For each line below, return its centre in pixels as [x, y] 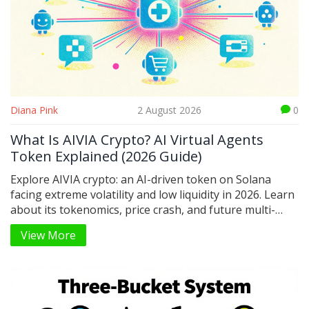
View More [48, 235]
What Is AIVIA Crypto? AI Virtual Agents [137, 139]
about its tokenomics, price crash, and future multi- [143, 209]
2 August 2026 [169, 110]
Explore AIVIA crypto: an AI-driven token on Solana [141, 179]
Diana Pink [34, 110]
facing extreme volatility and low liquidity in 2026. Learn [152, 194]
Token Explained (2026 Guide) [106, 156]
